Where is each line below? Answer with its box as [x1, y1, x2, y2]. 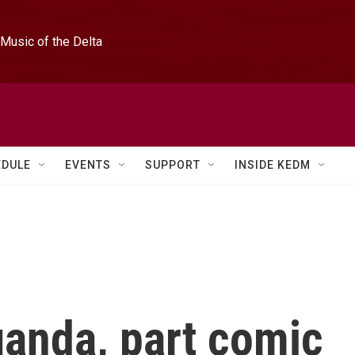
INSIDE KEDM [235, 158, 311, 171]
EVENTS [65, 158, 111, 171]
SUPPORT [145, 158, 200, 171]
